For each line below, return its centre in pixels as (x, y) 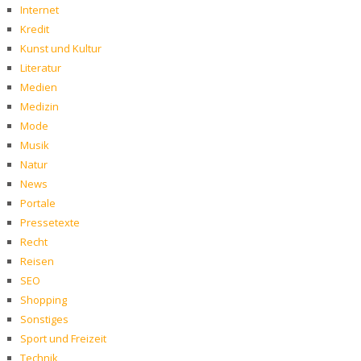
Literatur (41, 68)
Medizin (39, 107)
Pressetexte (50, 223)
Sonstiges (44, 320)
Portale (38, 203)
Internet (39, 10)
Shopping (44, 300)
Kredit (35, 29)
